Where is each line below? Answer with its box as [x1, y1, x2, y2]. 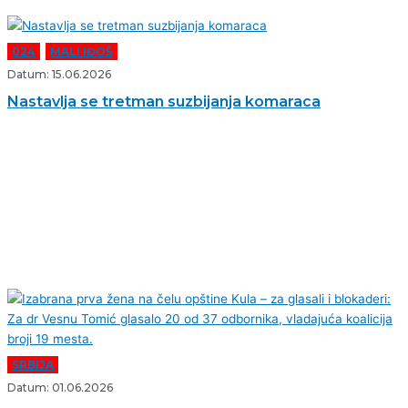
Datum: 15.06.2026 [7, 67, 111, 82]
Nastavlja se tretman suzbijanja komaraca [7, 93, 321, 111]
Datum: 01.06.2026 [7, 381, 113, 395]
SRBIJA [12, 358, 54, 372]
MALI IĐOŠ [50, 45, 113, 59]
